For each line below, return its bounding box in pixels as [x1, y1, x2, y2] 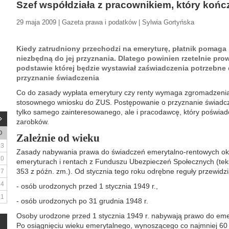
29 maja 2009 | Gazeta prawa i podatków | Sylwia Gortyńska [16, 18, 194, 26]
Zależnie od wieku [16, 132, 100, 144]
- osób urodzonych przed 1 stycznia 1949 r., [16, 182, 158, 190]
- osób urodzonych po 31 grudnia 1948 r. [16, 197, 148, 205]
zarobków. [16, 118, 49, 126]
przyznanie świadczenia [16, 74, 99, 82]
